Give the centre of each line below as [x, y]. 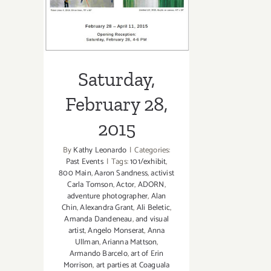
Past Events [84, 162]
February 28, [117, 104]
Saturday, [117, 80]
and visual [152, 220]
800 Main [75, 174]
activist [163, 174]
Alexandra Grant [107, 208]
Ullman [87, 243]
